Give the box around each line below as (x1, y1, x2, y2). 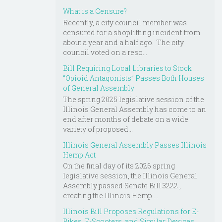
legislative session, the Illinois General (63, 171, 197, 181)
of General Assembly (63, 83, 134, 93)
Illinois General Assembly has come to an (63, 104, 206, 114)
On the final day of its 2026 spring (63, 161, 175, 171)
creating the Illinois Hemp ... (63, 191, 158, 201)
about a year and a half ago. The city (63, 37, 184, 47)
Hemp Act (63, 150, 96, 160)
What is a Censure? (63, 6, 127, 16)
